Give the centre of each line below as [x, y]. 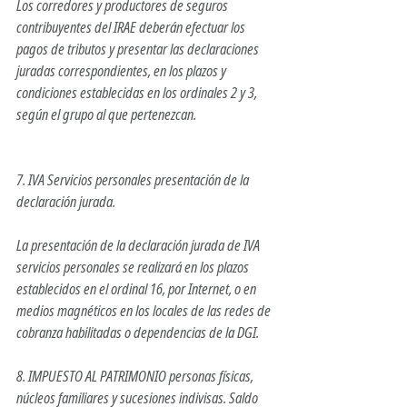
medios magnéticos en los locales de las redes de [145, 311]
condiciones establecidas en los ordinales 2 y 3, [138, 93]
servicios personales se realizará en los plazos [134, 268]
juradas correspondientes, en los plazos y [123, 71]
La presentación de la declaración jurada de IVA [139, 246]
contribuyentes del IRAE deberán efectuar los [132, 28]
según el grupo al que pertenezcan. [106, 115]
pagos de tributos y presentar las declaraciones [139, 50]
